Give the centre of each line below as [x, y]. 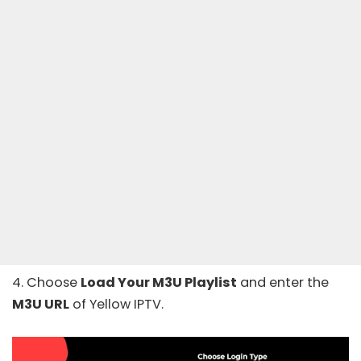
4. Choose [46, 283]
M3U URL [41, 305]
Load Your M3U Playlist [159, 283]
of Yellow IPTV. [116, 305]
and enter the [283, 283]
